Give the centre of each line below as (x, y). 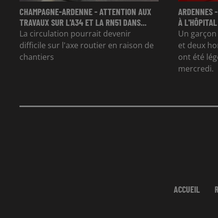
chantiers (37, 57)
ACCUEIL (187, 189)
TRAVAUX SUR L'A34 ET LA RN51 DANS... (83, 22)
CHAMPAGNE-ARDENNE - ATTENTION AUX (85, 11)
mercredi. (196, 68)
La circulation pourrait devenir (75, 33)
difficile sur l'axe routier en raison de (87, 45)
